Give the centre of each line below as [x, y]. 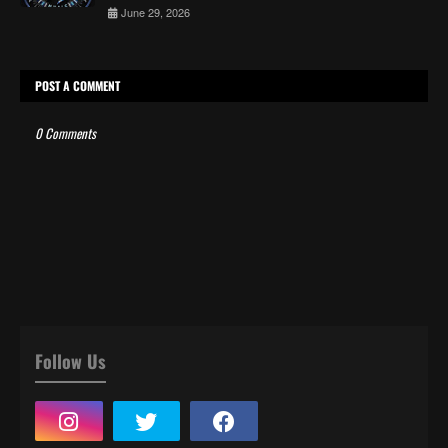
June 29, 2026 [155, 11]
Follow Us [70, 360]
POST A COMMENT [77, 85]
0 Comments [65, 132]
